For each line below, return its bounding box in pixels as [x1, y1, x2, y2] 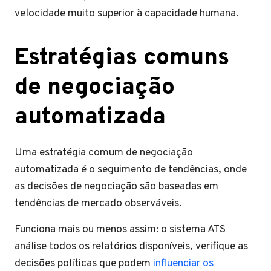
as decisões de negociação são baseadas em [15, 180, 218, 194]
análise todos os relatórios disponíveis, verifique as [15, 240, 248, 253]
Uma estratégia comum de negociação [15, 146, 193, 160]
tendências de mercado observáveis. [15, 197, 181, 211]
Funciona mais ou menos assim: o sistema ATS [15, 223, 226, 237]
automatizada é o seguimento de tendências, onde [15, 163, 247, 177]
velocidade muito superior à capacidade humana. [15, 7, 238, 21]
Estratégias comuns [15, 44, 229, 73]
